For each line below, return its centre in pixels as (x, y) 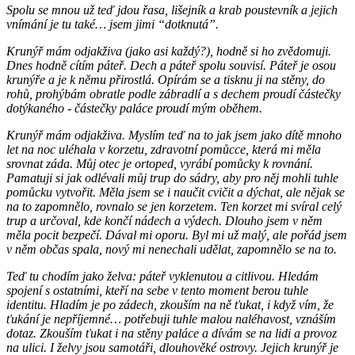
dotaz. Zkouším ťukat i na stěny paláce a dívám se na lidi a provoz (172, 334)
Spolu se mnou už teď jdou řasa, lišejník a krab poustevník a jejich (172, 10)
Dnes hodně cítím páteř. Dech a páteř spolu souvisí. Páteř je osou (171, 66)
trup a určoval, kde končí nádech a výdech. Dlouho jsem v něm (164, 221)
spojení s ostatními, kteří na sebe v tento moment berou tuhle (157, 291)
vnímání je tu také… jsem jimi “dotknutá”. (114, 25)
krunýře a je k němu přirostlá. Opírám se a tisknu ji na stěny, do (166, 80)
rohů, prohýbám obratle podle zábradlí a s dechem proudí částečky (174, 94)
